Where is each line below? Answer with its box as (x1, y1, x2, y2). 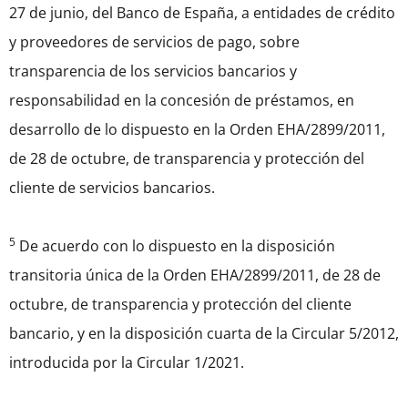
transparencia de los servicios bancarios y (9, 61, 297, 82)
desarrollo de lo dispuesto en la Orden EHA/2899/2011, (9, 119, 385, 140)
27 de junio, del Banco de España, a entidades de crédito (9, 3, 395, 24)
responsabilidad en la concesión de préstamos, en (9, 90, 354, 111)
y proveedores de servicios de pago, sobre (9, 32, 300, 53)
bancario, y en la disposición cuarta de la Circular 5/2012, (9, 323, 399, 344)
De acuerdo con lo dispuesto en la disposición (15, 236, 335, 257)
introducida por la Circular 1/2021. (9, 352, 244, 373)
